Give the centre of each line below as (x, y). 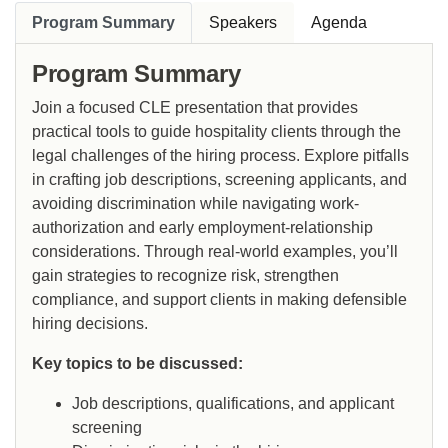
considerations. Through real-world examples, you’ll (215, 252)
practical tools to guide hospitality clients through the (216, 132)
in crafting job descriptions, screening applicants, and (219, 180)
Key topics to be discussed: (137, 364)
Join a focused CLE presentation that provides (195, 108)
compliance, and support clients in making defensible (219, 300)
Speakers (243, 23)
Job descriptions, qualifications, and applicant (233, 404)
